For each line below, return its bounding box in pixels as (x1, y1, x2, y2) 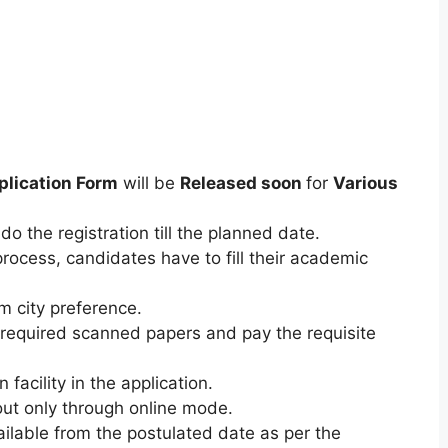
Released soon (179, 173, 302, 193)
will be (117, 173, 180, 193)
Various (332, 173, 398, 193)
